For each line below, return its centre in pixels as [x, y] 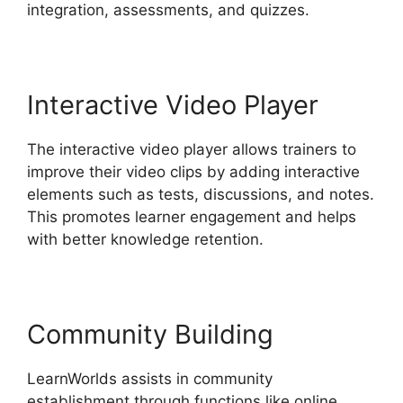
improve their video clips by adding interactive [193, 172]
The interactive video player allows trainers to [192, 150]
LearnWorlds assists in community [150, 379]
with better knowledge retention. [145, 240]
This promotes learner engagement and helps [192, 217]
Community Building [150, 335]
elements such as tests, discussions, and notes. [201, 195]
